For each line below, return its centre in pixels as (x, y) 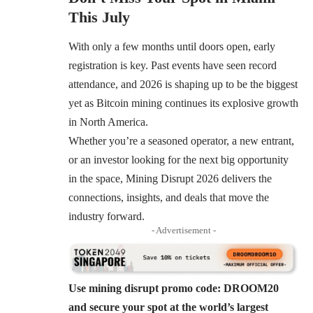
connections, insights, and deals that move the (169, 198)
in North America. (108, 122)
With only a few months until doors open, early (172, 47)
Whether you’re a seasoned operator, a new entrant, (181, 141)
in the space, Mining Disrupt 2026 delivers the (170, 179)
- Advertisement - (184, 231)
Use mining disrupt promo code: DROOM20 (174, 289)
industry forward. (107, 217)
